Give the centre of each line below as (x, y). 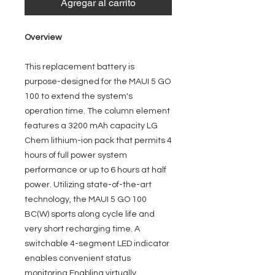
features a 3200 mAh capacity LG (91, 126)
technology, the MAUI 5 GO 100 (86, 199)
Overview (43, 37)
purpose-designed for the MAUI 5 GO (98, 82)
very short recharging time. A (82, 229)
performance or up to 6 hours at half (95, 170)
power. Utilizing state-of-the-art (88, 185)
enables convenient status (78, 258)
